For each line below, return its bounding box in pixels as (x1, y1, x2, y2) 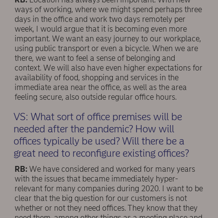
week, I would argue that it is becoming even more (15, 24, 187, 34)
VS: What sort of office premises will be (13, 110, 182, 123)
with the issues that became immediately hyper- (15, 174, 178, 183)
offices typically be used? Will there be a (13, 135, 184, 147)
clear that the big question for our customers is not (15, 193, 187, 203)
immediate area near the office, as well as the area (15, 82, 187, 92)
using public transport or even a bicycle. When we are (15, 43, 198, 53)
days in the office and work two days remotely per (15, 14, 185, 24)
